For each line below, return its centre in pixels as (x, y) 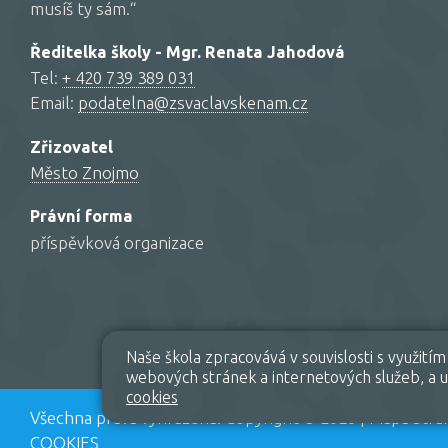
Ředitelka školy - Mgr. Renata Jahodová (187, 52)
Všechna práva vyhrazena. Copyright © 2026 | (199, 417)
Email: (54, 103)
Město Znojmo (84, 172)
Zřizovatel (71, 146)
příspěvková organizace (117, 242)
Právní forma (81, 216)
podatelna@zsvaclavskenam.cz (193, 103)
